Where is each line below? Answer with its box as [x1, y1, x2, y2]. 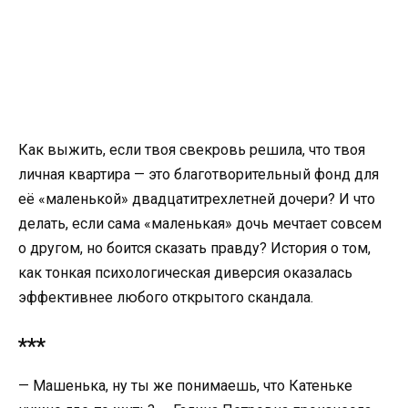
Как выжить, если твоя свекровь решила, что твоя [18, 141, 365, 158]
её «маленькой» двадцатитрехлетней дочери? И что [18, 190, 375, 208]
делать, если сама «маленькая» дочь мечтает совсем [18, 215, 382, 232]
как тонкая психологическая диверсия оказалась [18, 264, 352, 281]
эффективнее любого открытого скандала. [18, 289, 313, 306]
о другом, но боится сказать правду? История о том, [18, 240, 371, 257]
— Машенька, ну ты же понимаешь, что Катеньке [18, 377, 352, 395]
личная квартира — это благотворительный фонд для [18, 166, 379, 183]
